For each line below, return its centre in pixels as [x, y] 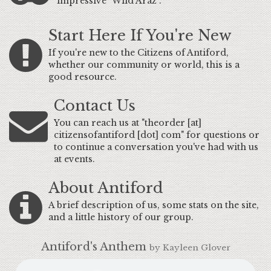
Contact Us [95, 106]
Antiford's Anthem [95, 247]
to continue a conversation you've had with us [156, 147]
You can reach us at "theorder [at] [128, 123]
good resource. [83, 77]
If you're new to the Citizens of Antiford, [139, 53]
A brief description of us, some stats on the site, [154, 205]
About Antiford [106, 188]
